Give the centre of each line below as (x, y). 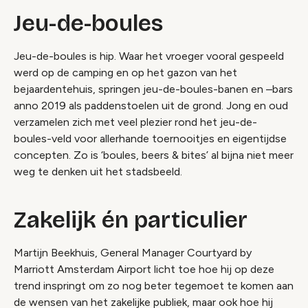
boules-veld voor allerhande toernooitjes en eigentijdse (150, 138)
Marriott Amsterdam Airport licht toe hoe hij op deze (144, 269)
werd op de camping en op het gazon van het (125, 72)
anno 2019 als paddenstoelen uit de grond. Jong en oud (151, 105)
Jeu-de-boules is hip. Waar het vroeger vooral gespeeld (149, 56)
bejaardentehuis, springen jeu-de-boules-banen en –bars (153, 89)
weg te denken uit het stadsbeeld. (98, 171)
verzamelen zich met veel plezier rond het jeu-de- (135, 122)
